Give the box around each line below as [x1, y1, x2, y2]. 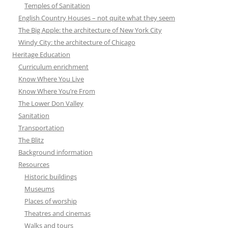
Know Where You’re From [18, 87, 95, 96]
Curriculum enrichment [18, 62, 89, 72]
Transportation [18, 123, 64, 133]
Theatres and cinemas [24, 209, 91, 218]
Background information [18, 148, 93, 157]
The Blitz [18, 135, 44, 145]
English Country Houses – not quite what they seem [18, 13, 175, 23]
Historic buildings [24, 172, 77, 182]
